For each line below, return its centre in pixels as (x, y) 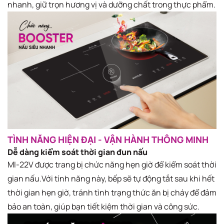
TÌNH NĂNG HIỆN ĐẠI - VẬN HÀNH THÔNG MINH (108, 140)
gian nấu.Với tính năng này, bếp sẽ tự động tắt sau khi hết (111, 179)
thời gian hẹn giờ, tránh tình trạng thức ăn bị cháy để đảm (112, 193)
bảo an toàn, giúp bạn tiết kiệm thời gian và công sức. (103, 207)
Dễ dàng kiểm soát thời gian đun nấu (77, 152)
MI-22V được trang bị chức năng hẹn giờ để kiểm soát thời (112, 165)
